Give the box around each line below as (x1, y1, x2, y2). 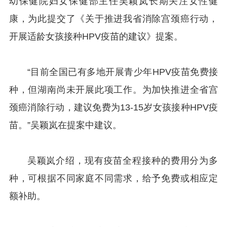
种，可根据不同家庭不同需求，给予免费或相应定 (9, 173, 218, 183)
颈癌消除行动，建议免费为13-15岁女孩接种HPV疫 (9, 102, 218, 112)
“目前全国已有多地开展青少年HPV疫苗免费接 (27, 66, 218, 77)
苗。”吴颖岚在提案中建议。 (9, 120, 122, 130)
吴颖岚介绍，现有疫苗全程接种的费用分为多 (27, 155, 218, 166)
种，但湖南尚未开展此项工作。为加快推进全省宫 (9, 84, 218, 95)
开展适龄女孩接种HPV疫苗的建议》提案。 (9, 31, 183, 42)
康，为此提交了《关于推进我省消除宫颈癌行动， (9, 13, 218, 24)
